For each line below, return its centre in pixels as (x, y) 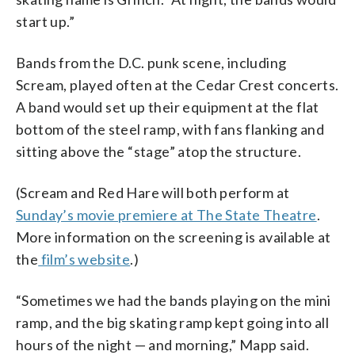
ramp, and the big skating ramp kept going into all (172, 322)
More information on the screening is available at (174, 237)
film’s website (84, 259)
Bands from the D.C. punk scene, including (151, 62)
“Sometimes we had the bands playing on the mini (174, 300)
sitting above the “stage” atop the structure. (158, 151)
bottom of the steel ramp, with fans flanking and (170, 129)
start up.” (46, 21)
